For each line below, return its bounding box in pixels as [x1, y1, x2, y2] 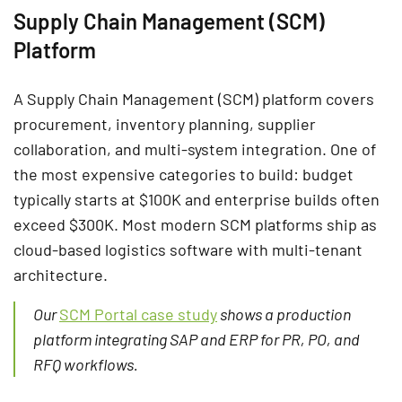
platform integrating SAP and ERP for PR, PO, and [33, 328, 360, 349]
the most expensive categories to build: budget [13, 163, 354, 184]
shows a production [217, 303, 351, 324]
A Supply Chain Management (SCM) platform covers [13, 88, 374, 109]
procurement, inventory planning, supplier [13, 113, 316, 134]
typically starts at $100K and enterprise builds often [13, 188, 380, 209]
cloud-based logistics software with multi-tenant [13, 239, 363, 259]
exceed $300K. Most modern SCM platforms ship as [13, 214, 377, 234]
